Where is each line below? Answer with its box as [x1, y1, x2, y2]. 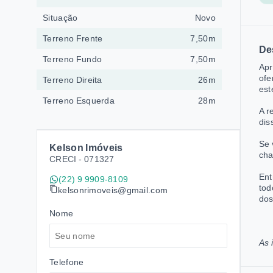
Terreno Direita [43, 75, 102, 85]
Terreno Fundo [43, 54, 102, 64]
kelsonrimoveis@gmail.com [58, 185, 168, 195]
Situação [43, 13, 78, 23]
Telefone [49, 257, 84, 267]
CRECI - [49, 154, 84, 164]
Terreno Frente [43, 34, 103, 43]
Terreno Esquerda [43, 96, 115, 105]
